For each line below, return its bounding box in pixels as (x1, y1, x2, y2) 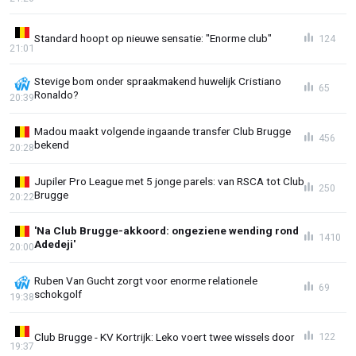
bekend (34, 138, 69, 152)
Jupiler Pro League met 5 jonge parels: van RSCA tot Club (34, 174, 304, 188)
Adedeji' (34, 238, 75, 251)
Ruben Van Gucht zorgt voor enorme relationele (34, 273, 257, 287)
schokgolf (34, 287, 82, 300)
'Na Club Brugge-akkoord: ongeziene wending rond (34, 224, 299, 238)
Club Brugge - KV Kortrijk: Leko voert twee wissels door (34, 330, 295, 343)
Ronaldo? (34, 88, 79, 102)
